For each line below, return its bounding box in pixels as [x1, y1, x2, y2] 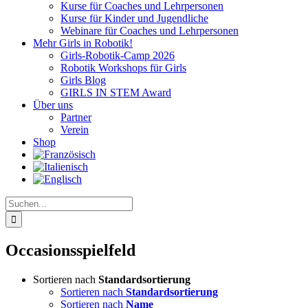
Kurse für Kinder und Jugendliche [60, 12, 208, 24]
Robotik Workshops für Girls [60, 62, 186, 74]
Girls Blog [60, 74, 106, 86]
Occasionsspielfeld [5, 241, 135, 259]
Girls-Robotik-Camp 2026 [60, 49, 175, 61]
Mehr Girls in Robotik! [33, 37, 133, 49]
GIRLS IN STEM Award [60, 87, 171, 98]
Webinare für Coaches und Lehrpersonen [60, 25, 239, 36]
